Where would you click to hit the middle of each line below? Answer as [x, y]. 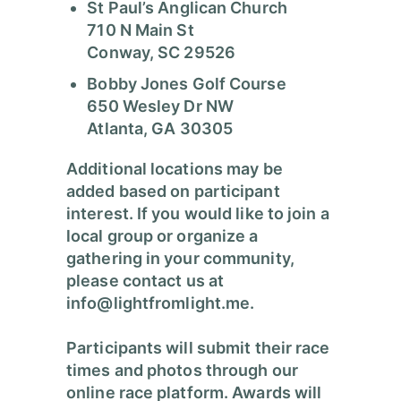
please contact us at [145, 281]
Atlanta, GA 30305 [160, 129]
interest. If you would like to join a [198, 214]
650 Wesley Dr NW [160, 107]
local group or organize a [162, 236]
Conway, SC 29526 [161, 53]
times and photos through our [182, 371]
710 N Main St [141, 30]
